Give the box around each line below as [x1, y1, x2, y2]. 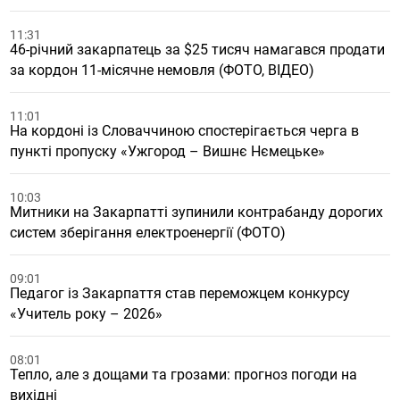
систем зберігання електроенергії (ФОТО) [10, 224, 287, 241]
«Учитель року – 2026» [10, 305, 163, 322]
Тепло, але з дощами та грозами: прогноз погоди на [10, 366, 358, 383]
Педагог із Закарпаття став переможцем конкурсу [10, 285, 351, 302]
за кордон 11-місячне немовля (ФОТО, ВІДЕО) [10, 62, 315, 79]
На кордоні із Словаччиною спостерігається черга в [10, 122, 360, 139]
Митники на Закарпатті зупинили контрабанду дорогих [10, 204, 384, 221]
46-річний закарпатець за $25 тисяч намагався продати [10, 41, 386, 58]
